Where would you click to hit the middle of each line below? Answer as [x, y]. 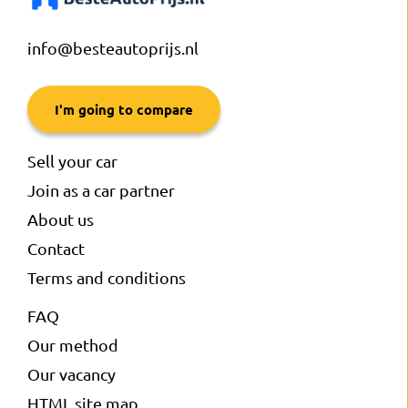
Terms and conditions [107, 277]
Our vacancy [71, 374]
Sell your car [72, 161]
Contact [56, 248]
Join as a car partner [101, 190]
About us [61, 219]
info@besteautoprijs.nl [113, 48]
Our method [73, 345]
